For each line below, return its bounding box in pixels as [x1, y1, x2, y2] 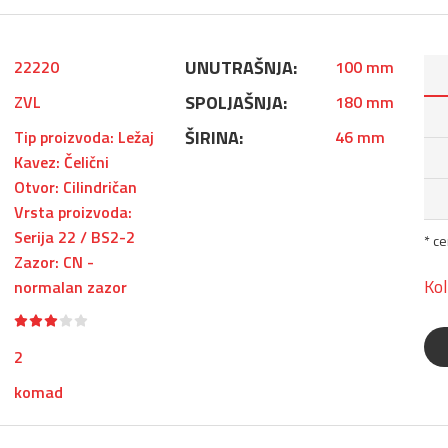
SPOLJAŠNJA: [184, 89, 287, 116]
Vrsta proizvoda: [14, 200, 132, 224]
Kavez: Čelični [14, 150, 109, 174]
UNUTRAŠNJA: [184, 54, 297, 81]
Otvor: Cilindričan [14, 175, 137, 199]
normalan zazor [14, 275, 127, 299]
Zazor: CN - [14, 250, 94, 274]
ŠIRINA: [184, 124, 243, 151]
